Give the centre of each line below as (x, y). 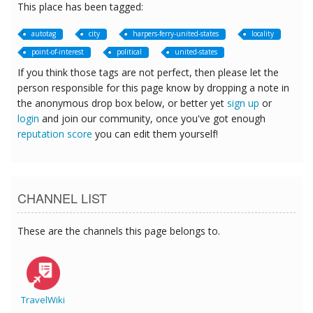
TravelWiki (43, 300)
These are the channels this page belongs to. (119, 231)
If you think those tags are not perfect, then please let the (148, 73)
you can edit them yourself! (155, 134)
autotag (44, 34)
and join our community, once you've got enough (152, 119)
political (129, 52)
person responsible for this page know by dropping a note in (153, 88)
